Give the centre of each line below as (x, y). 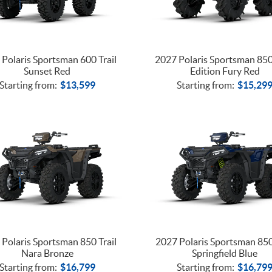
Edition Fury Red (225, 71)
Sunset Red (47, 71)
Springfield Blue (225, 253)
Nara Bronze (47, 253)
